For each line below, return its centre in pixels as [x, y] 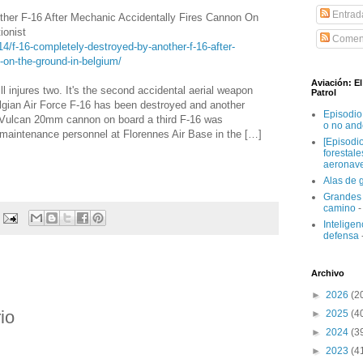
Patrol [324, 93]
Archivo [328, 273]
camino [340, 209]
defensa [341, 236]
